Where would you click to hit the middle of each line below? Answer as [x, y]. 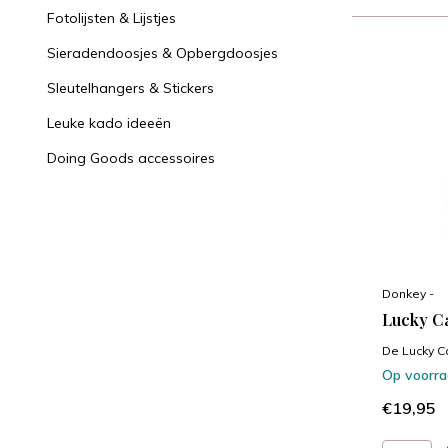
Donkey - [408, 294]
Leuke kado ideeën [109, 123]
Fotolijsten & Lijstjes [111, 18]
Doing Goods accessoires [131, 158]
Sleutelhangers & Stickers [130, 88]
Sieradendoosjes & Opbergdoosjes [162, 53]
